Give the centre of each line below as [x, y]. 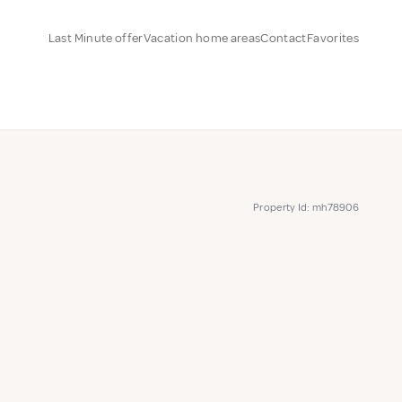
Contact [284, 38]
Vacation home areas [202, 38]
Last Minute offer [96, 38]
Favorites [332, 38]
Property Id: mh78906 [306, 208]
